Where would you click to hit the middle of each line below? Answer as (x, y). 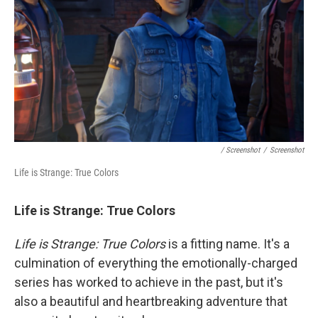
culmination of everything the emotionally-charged (156, 263)
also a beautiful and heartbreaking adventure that (151, 302)
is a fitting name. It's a (227, 244)
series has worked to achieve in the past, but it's (149, 283)
